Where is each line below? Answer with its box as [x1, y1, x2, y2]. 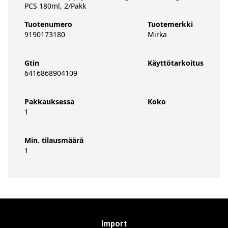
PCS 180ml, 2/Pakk [24, 1, 86, 11]
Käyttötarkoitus [148, 58, 204, 68]
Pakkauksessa [24, 97, 74, 106]
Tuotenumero [24, 19, 72, 29]
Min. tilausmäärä [24, 135, 83, 145]
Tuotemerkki [148, 19, 193, 29]
